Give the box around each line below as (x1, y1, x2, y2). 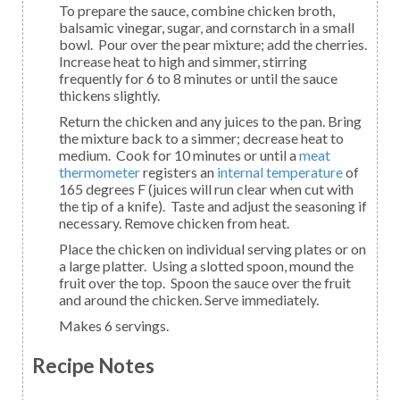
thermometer (59, 162, 140, 180)
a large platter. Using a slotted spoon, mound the (59, 256, 354, 274)
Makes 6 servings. (73, 316, 169, 334)
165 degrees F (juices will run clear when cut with (59, 179, 354, 197)
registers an (140, 162, 217, 180)
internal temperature (217, 162, 343, 180)
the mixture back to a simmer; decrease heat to (59, 129, 344, 146)
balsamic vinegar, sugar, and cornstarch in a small (59, 18, 354, 36)
